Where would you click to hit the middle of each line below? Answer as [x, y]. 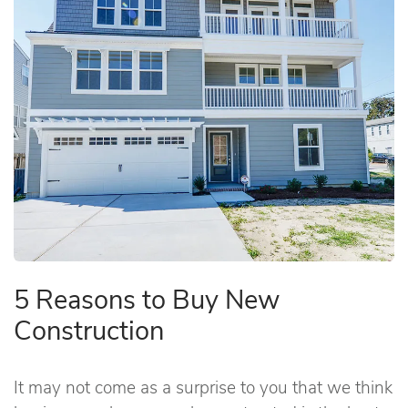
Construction [89, 329]
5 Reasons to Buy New [147, 298]
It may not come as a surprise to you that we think [203, 386]
